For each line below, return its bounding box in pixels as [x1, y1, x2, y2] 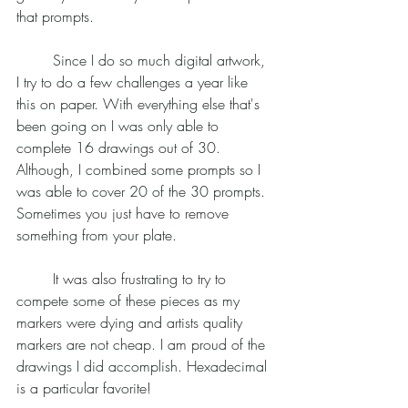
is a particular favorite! [16, 378, 156, 398]
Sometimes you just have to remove [16, 203, 233, 223]
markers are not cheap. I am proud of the [16, 334, 270, 354]
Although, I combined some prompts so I [16, 159, 265, 179]
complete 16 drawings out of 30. [16, 138, 225, 158]
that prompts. [16, 6, 98, 26]
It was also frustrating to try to [16, 269, 53, 289]
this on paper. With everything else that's [16, 94, 264, 114]
